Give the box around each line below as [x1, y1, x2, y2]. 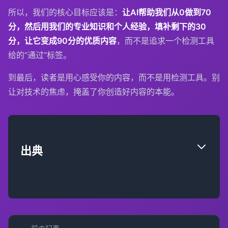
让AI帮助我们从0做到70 [122, 7, 211, 17]
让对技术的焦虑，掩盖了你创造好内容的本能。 [8, 86, 179, 97]
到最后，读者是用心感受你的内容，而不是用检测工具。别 [8, 72, 220, 82]
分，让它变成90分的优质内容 [8, 35, 117, 46]
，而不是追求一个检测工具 [117, 35, 214, 46]
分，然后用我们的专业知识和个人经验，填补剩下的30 [8, 21, 206, 32]
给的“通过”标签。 [8, 49, 71, 60]
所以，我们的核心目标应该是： [8, 7, 122, 17]
